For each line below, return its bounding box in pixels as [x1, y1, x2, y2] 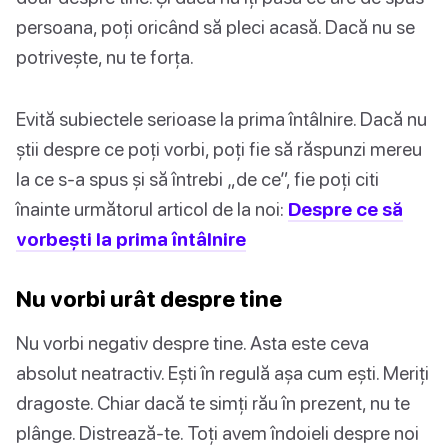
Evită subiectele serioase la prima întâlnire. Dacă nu [16, 106, 427, 130]
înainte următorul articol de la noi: [16, 196, 288, 220]
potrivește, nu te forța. [16, 44, 194, 68]
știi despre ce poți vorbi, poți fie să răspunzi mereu [16, 136, 422, 160]
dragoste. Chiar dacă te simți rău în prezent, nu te [16, 390, 410, 414]
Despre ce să [288, 196, 403, 220]
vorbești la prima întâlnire [16, 226, 246, 250]
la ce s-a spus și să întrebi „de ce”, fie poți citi [16, 166, 379, 190]
